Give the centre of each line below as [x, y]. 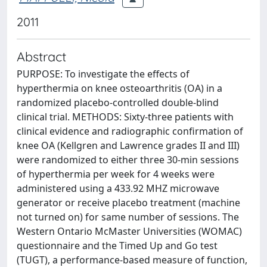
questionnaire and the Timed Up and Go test [117, 246]
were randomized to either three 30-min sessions [128, 160]
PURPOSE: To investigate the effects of [103, 74]
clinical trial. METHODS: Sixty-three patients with [125, 117]
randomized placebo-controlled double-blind [118, 103]
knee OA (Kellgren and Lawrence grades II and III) [128, 145]
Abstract [41, 56]
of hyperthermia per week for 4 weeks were [116, 174]
